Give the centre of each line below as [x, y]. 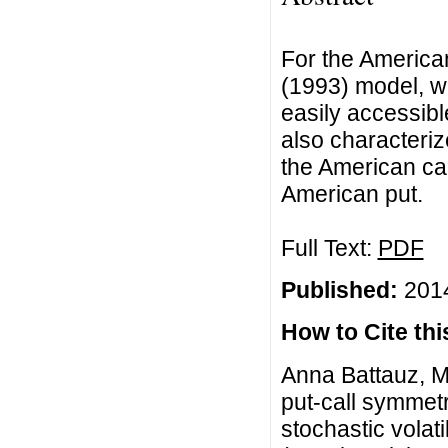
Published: [339, 289]
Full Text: [329, 247]
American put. [351, 193]
